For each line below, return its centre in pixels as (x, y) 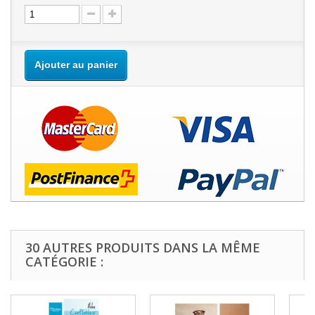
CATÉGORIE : (64, 262)
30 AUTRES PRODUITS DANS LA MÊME (143, 247)
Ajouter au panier (76, 65)
